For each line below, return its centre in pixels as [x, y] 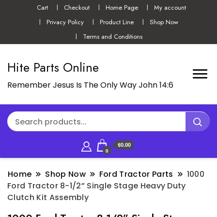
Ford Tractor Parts [136, 174]
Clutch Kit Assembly [48, 197]
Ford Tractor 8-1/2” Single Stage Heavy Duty [97, 186]
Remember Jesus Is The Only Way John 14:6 [90, 85]
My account [170, 7]
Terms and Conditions [112, 37]
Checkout [77, 7]
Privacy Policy [65, 22]
